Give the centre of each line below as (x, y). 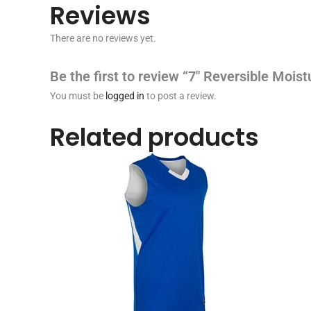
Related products (154, 137)
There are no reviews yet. (103, 38)
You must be (78, 95)
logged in (125, 95)
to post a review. (180, 95)
